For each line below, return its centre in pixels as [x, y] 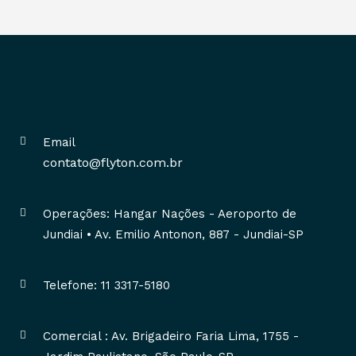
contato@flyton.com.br [113, 163]
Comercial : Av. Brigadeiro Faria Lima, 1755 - [171, 337]
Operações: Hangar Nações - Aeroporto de [170, 214]
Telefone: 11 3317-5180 [106, 286]
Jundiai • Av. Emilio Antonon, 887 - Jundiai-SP [173, 235]
